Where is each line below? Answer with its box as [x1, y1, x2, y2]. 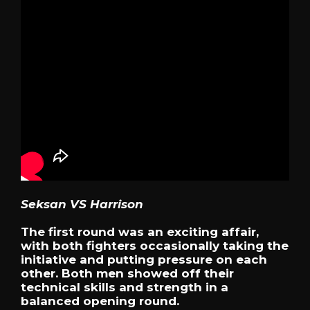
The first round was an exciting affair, [21, 225, 259, 239]
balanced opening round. [21, 294, 179, 309]
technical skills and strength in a [21, 280, 228, 295]
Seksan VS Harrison [21, 197, 143, 211]
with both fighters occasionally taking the [21, 239, 289, 253]
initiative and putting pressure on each [21, 253, 267, 267]
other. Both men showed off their [21, 266, 234, 281]
